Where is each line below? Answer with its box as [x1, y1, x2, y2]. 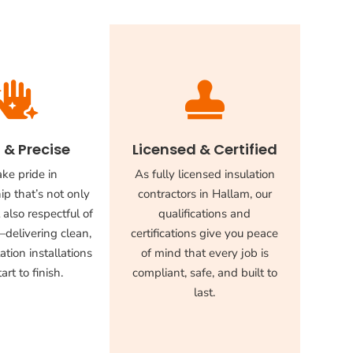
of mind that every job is [140, 245, 269, 262]
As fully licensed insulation [134, 166, 275, 183]
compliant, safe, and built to [132, 265, 277, 281]
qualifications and [158, 206, 251, 222]
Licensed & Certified [132, 139, 277, 160]
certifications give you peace [131, 225, 279, 242]
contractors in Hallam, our [137, 186, 272, 203]
